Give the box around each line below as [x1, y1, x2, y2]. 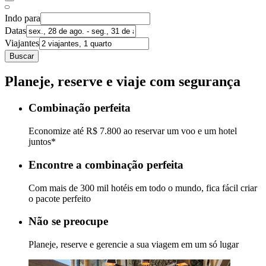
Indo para [5, 12, 40, 23]
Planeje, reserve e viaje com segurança [5, 74, 240, 90]
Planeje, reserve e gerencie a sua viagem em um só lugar [28, 239, 239, 249]
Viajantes [5, 37, 39, 48]
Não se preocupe [28, 215, 108, 228]
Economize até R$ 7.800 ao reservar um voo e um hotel [28, 126, 237, 137]
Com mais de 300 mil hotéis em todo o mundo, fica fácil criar [28, 182, 257, 193]
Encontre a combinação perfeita [28, 158, 183, 171]
